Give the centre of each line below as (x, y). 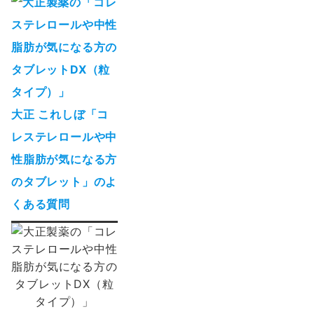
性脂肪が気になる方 (64, 159)
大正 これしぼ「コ (60, 114)
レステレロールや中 (64, 137)
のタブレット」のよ (64, 182)
